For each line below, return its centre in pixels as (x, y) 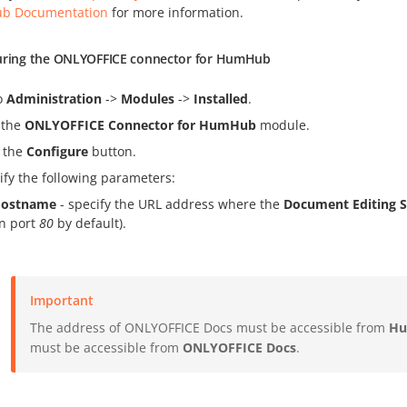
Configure (57, 152)
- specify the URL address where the (170, 204)
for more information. (176, 13)
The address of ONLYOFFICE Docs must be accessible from (209, 328)
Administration (54, 99)
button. (112, 152)
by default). (90, 223)
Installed (221, 99)
